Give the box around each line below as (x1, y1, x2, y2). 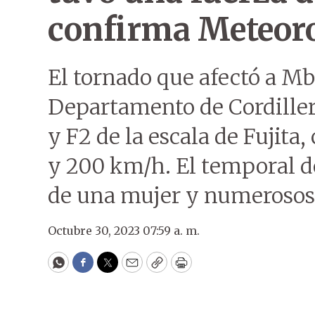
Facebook (82, 260, 141, 277)
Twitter (106, 260, 154, 277)
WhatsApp (57, 260, 124, 277)
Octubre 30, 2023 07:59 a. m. (48, 224, 200, 238)
